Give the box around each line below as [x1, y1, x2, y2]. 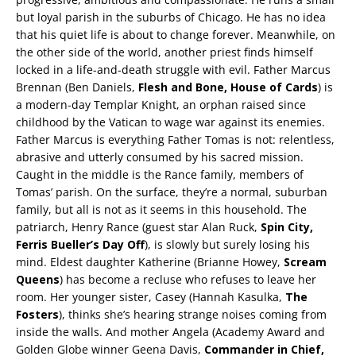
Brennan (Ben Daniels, [16, 79, 138, 95]
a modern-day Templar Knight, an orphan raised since [16, 97, 306, 112]
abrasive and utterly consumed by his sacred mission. [16, 149, 304, 164]
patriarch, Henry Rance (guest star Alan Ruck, [16, 219, 257, 234]
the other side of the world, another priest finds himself [16, 44, 313, 60]
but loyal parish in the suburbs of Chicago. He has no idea [16, 10, 326, 25]
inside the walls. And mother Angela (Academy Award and [16, 324, 325, 339]
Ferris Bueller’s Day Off [16, 237, 145, 252]
